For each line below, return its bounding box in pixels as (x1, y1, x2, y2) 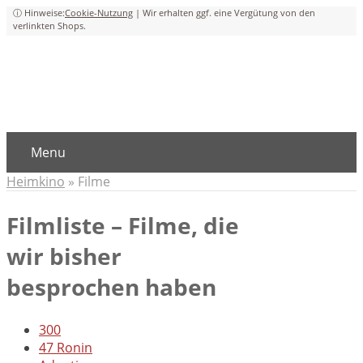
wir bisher (6, 241, 122, 272)
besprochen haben (6, 271, 216, 303)
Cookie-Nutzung (65, 6, 133, 19)
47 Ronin (39, 339, 92, 357)
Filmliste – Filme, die (6, 210, 239, 241)
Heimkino (6, 173, 65, 190)
